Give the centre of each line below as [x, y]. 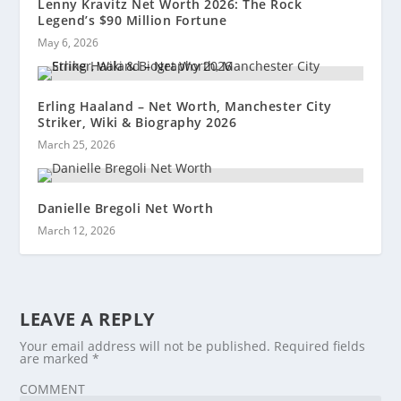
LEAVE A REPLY [87, 319]
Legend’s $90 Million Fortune [132, 20]
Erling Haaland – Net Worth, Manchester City [185, 106]
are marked [56, 358]
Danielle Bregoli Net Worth [126, 208]
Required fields [320, 346]
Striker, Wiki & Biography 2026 [137, 122]
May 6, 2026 [68, 42]
